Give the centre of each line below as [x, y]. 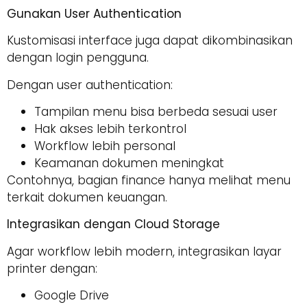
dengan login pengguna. [78, 58]
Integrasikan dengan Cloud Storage [113, 224]
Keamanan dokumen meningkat [129, 163]
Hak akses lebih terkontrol [110, 128]
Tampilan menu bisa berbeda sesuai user [156, 111]
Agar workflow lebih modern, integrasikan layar [144, 251]
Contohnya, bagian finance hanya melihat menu [149, 180]
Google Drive [72, 296]
